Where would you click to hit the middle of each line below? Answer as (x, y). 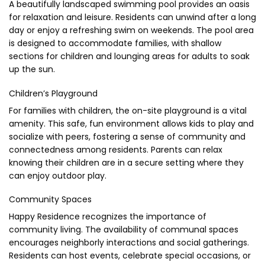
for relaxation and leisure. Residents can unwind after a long (132, 17)
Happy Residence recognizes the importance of (108, 216)
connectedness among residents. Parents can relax (116, 149)
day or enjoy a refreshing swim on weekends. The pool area (131, 30)
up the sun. (32, 70)
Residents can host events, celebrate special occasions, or (130, 255)
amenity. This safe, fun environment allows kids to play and (131, 123)
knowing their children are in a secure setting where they (126, 162)
